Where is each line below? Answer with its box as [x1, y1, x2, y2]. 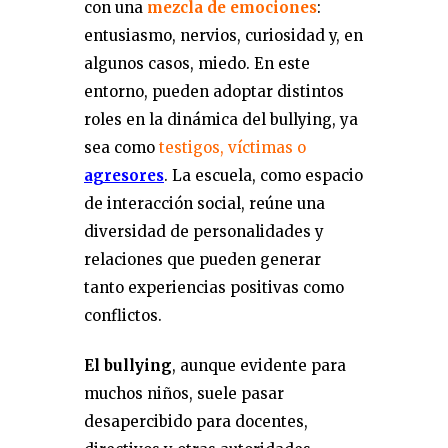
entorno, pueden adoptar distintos [84, 82, 344, 101]
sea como [84, 138, 159, 157]
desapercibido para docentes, [84, 412, 308, 431]
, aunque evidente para [172, 356, 346, 375]
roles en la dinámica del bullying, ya [84, 110, 358, 129]
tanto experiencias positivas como [84, 278, 344, 297]
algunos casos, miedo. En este [84, 54, 310, 73]
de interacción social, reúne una [84, 194, 325, 213]
